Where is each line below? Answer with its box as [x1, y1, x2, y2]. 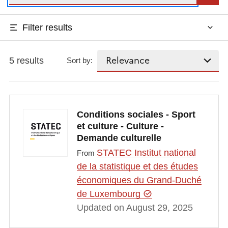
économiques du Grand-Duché [76, 175, 202, 186]
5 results [9, 55, 44, 66]
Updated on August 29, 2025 [76, 203, 193, 213]
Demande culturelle [76, 132, 161, 143]
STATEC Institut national [96, 148, 196, 158]
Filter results [22, 22, 72, 33]
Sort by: [67, 56, 93, 65]
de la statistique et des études [76, 161, 198, 172]
